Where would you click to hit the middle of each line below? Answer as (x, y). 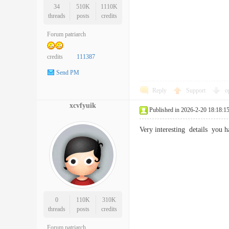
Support (197, 90)
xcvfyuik (83, 106)
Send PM (68, 73)
